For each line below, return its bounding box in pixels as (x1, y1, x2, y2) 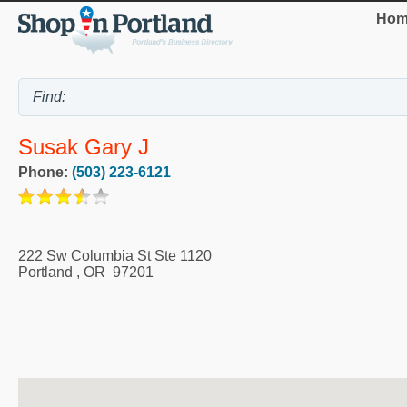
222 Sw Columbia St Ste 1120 (18, 247, 212, 263)
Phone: (18, 164, 72, 180)
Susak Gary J (18, 134, 149, 159)
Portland (18, 263, 73, 280)
